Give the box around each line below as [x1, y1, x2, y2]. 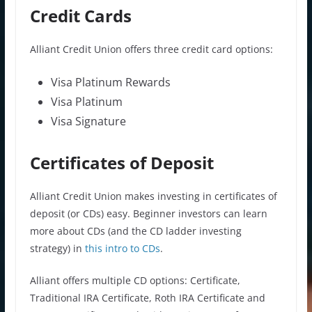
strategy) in [29, 241, 82, 255]
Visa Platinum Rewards [50, 74, 171, 90]
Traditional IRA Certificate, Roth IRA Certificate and [29, 290, 265, 304]
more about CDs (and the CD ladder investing [29, 224, 242, 237]
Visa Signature [50, 113, 126, 129]
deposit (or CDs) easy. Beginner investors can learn [29, 206, 267, 220]
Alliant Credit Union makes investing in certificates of [29, 189, 277, 203]
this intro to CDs [81, 241, 160, 255]
